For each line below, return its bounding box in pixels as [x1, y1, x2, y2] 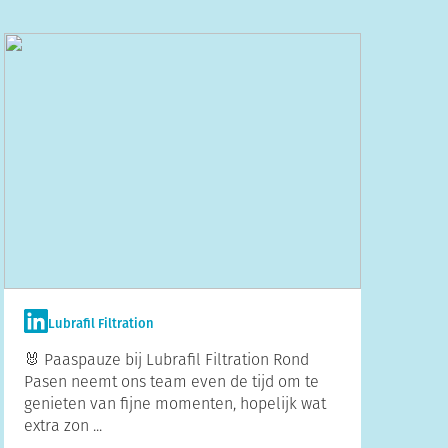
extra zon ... [24, 414, 103, 437]
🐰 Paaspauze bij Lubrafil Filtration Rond [24, 348, 310, 371]
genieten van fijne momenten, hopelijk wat [24, 392, 327, 415]
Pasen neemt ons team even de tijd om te [24, 370, 320, 393]
